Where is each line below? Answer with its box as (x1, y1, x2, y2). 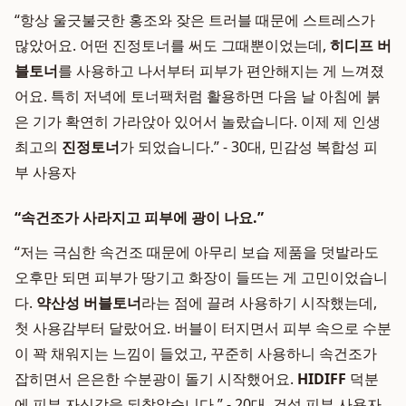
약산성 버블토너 (36, 293, 141, 313)
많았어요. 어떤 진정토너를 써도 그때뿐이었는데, (14, 35, 330, 55)
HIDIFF (297, 369, 346, 389)
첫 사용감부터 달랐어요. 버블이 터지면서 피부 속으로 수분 (14, 318, 391, 338)
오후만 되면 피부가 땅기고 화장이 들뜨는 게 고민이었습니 (14, 267, 388, 287)
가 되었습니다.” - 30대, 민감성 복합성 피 (120, 137, 378, 157)
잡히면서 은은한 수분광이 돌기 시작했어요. (14, 369, 297, 389)
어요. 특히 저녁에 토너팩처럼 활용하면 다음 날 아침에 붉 (14, 86, 381, 106)
